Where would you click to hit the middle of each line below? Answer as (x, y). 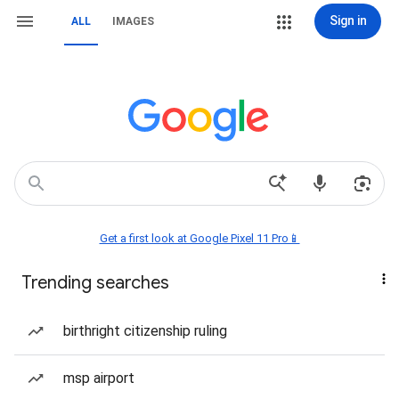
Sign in (348, 20)
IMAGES (133, 21)
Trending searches (95, 283)
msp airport (99, 378)
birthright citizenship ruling (145, 331)
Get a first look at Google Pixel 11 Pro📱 (199, 238)
